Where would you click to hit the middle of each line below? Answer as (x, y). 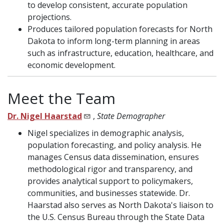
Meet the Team (61, 98)
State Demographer (131, 116)
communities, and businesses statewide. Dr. (109, 193)
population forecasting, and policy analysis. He (114, 145)
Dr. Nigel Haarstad (45, 116)
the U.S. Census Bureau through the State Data (116, 217)
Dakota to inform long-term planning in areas (114, 41)
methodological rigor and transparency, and (110, 169)
